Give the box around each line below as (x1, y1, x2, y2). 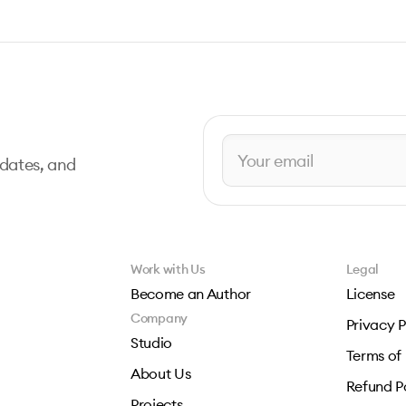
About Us (130, 364, 191, 382)
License (345, 285, 395, 303)
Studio (130, 333, 173, 352)
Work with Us (130, 261, 206, 277)
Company (130, 310, 188, 326)
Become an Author (130, 285, 251, 303)
